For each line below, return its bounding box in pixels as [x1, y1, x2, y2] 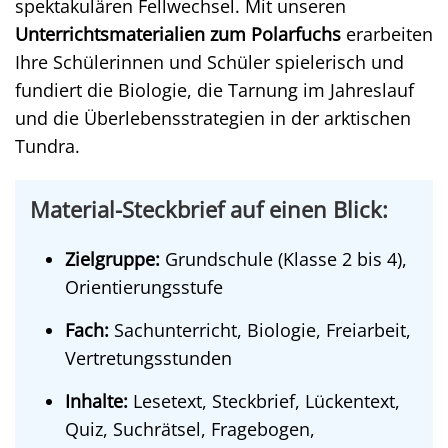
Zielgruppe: [65, 247, 160, 271]
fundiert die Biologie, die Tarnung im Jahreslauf [15, 78, 414, 102]
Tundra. [15, 134, 80, 158]
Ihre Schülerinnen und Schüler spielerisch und [15, 50, 404, 74]
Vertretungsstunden [65, 346, 232, 370]
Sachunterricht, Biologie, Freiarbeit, [109, 318, 411, 342]
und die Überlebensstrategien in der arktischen [15, 106, 411, 130]
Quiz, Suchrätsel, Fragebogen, [65, 417, 315, 441]
